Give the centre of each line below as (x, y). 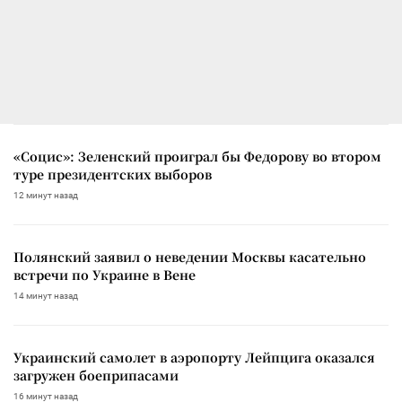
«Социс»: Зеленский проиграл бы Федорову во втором (197, 156)
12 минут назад (46, 195)
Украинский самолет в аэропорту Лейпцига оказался (194, 357)
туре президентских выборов (113, 174)
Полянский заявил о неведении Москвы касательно (190, 256)
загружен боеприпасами (96, 375)
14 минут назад (46, 295)
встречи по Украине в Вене (105, 274)
